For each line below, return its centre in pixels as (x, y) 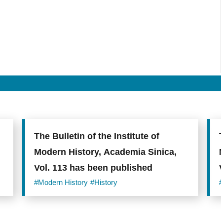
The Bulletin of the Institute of (96, 136)
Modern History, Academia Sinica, (105, 152)
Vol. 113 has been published (93, 167)
